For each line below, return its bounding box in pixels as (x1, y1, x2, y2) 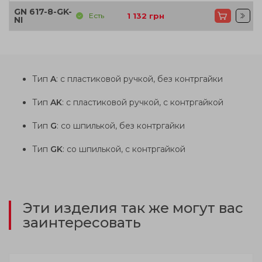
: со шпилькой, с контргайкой (63, 143, 185, 154)
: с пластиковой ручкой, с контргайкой (62, 96, 223, 108)
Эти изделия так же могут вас (23, 199, 243, 216)
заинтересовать (23, 213, 141, 231)
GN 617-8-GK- (14, 6, 72, 17)
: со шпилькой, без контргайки (57, 120, 185, 131)
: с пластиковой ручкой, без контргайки (56, 73, 223, 84)
